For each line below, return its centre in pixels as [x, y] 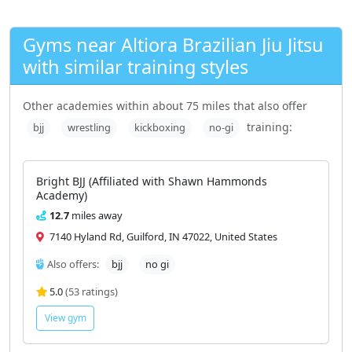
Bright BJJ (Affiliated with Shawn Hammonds [152, 181]
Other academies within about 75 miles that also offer [165, 105]
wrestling [89, 127]
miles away [96, 215]
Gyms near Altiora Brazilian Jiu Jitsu [173, 44]
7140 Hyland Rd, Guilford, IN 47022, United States [162, 236]
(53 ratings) [92, 291]
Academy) [62, 195]
